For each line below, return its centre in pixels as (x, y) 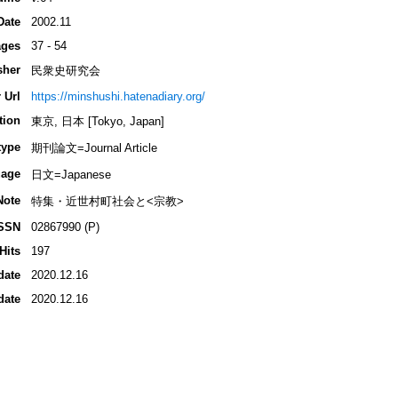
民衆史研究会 (65, 71)
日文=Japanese (71, 175)
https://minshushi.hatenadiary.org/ (118, 97)
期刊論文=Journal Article (94, 148)
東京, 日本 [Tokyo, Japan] (97, 122)
